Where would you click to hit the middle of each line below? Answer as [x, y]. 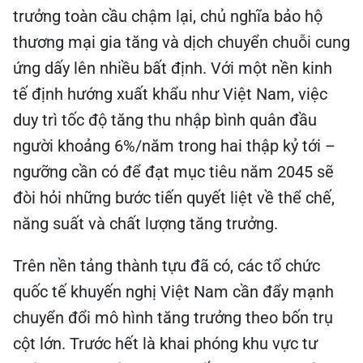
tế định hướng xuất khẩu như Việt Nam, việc [170, 94]
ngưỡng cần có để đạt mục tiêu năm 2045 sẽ [173, 172]
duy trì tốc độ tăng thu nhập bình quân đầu [165, 120]
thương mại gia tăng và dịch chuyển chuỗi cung [181, 42]
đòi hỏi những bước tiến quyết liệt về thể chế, [174, 198]
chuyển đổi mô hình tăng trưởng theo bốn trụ [173, 318]
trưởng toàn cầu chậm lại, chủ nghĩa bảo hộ [168, 16]
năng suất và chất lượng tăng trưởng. [145, 224]
